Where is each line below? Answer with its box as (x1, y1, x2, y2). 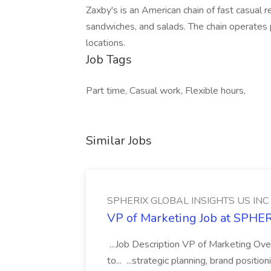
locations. (86, 36, 125, 50)
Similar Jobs (86, 132, 152, 149)
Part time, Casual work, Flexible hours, (86, 84, 246, 97)
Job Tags (86, 51, 132, 68)
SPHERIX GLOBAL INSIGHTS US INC (107, 194, 269, 207)
